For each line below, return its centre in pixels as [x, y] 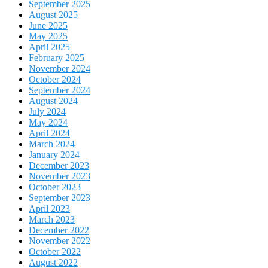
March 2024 [52, 144]
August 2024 [53, 101]
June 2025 [48, 26]
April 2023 [49, 209]
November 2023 [60, 176]
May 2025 [48, 36]
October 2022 [55, 252]
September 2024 [60, 90]
